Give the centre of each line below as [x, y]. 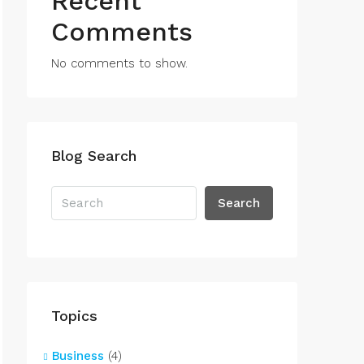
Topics [74, 316]
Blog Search [94, 156]
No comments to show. [119, 63]
